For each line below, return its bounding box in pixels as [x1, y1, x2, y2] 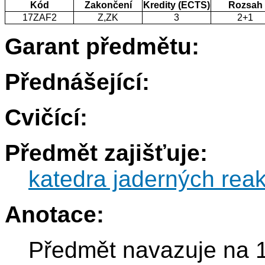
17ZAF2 [22, 12, 57, 23]
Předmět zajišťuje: [5, 140, 208, 166]
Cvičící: [5, 105, 88, 131]
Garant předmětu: [5, 34, 199, 60]
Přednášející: [5, 69, 150, 95]
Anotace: [5, 202, 104, 228]
